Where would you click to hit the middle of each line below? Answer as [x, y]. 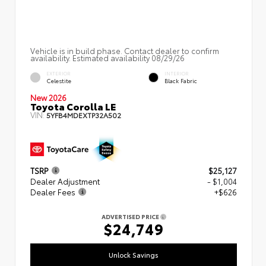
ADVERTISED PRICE [131, 217]
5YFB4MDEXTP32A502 [84, 115]
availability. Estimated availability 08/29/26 [107, 57]
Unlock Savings [134, 254]
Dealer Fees [53, 192]
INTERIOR [177, 73]
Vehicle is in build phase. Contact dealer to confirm [125, 50]
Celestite [59, 80]
